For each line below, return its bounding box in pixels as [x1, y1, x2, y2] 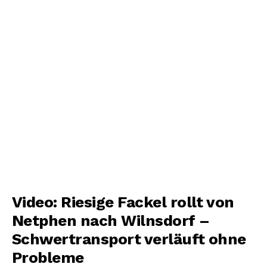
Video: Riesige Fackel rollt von [12, 193, 234, 212]
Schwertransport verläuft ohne [12, 230, 246, 249]
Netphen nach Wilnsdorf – [12, 212, 210, 230]
